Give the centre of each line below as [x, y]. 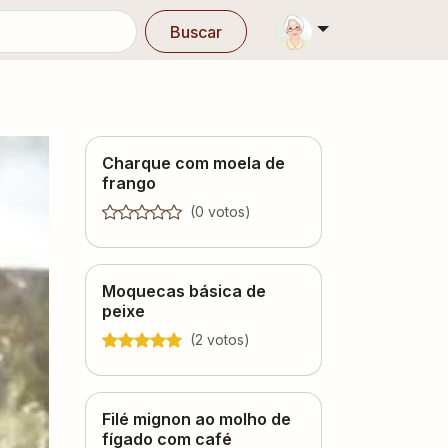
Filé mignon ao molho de [196, 418]
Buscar [195, 31]
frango [129, 182]
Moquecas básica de [184, 290]
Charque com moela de [193, 162]
